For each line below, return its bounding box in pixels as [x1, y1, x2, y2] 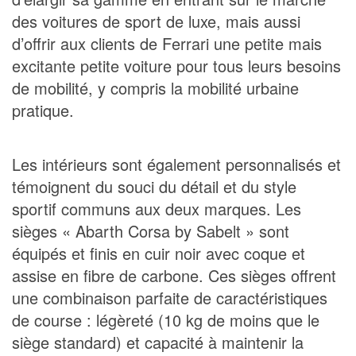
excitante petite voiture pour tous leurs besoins [12, 53, 341, 77]
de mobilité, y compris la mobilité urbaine [12, 75, 299, 99]
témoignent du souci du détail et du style [12, 174, 296, 198]
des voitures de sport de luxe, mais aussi [12, 9, 300, 33]
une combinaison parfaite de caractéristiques [12, 285, 327, 309]
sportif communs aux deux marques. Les [12, 196, 301, 220]
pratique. [12, 98, 74, 122]
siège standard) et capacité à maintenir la [12, 330, 304, 354]
